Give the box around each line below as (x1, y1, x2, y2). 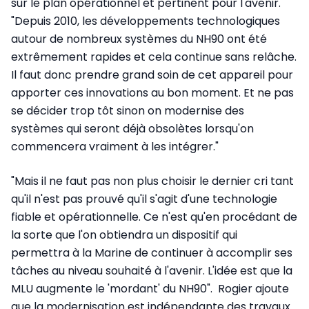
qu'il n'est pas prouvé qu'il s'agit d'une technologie (11, 190, 277, 207)
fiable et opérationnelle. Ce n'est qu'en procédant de (11, 208, 297, 225)
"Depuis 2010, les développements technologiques (11, 12, 280, 29)
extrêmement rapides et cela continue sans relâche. (11, 48, 297, 65)
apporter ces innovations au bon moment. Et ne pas (11, 84, 294, 101)
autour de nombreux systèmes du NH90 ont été (11, 30, 267, 47)
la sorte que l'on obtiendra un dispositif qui (11, 226, 237, 243)
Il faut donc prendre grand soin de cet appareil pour (11, 66, 293, 83)
